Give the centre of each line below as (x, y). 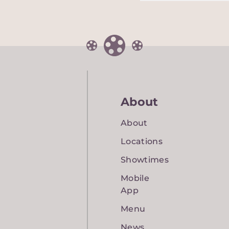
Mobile (135, 178)
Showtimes (145, 159)
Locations (142, 141)
